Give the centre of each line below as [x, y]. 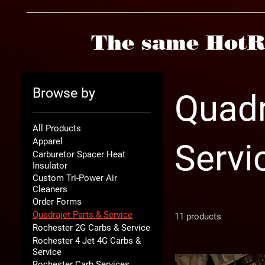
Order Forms [57, 202]
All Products [57, 128]
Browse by [64, 93]
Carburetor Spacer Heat [79, 154]
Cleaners [50, 189]
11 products [198, 216]
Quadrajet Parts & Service [83, 215]
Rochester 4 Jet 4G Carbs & [87, 241]
